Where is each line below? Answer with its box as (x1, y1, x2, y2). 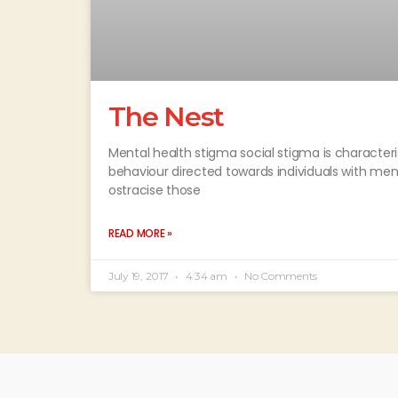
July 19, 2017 (108, 268, 171, 283)
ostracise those (108, 180, 201, 199)
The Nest (108, 99, 225, 133)
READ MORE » (108, 225, 173, 241)
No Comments (242, 268, 318, 283)
